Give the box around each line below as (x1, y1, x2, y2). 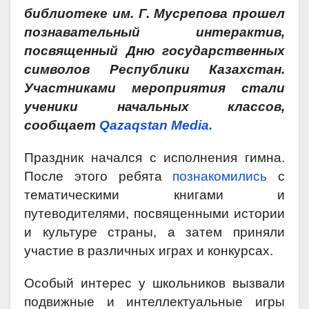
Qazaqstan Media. (99, 118, 212, 133)
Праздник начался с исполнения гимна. (24, 150, 285, 166)
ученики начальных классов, (24, 99, 285, 114)
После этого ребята (24, 169, 173, 184)
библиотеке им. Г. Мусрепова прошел (24, 6, 285, 21)
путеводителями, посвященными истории (24, 206, 285, 221)
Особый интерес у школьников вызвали (24, 276, 285, 291)
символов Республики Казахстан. (24, 62, 285, 77)
